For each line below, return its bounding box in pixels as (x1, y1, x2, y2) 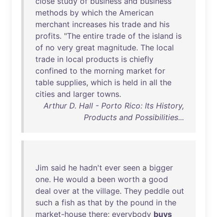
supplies (56, 77, 86, 87)
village (96, 186, 120, 196)
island (152, 31, 173, 41)
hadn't (79, 163, 102, 172)
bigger (149, 163, 173, 172)
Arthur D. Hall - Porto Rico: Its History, (44, 101, 184, 110)
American (119, 8, 154, 17)
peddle (144, 186, 170, 196)
